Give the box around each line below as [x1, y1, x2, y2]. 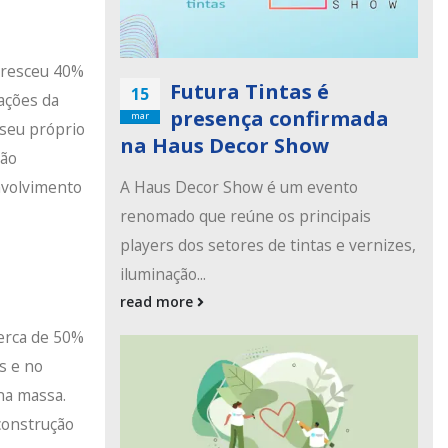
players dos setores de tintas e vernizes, [119, 233, 416, 256]
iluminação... [119, 262, 206, 285]
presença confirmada [169, 104, 389, 132]
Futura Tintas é [169, 77, 329, 105]
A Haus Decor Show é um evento [119, 175, 358, 198]
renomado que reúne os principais [119, 204, 371, 227]
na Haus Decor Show [119, 131, 329, 159]
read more [119, 291, 197, 311]
